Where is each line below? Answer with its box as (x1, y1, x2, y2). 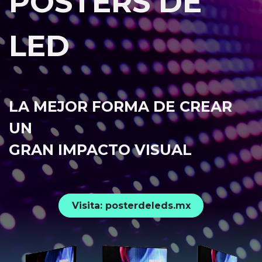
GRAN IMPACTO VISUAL (9, 141, 192, 159)
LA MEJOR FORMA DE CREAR (9, 98, 232, 116)
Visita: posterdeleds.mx (71, 199, 191, 211)
